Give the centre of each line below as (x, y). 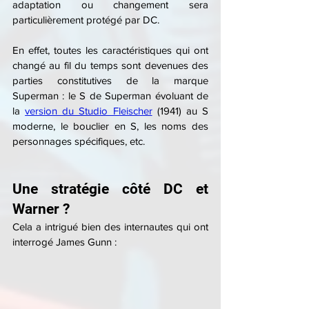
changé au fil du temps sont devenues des (110, 65)
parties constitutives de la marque (110, 80)
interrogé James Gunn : (64, 241)
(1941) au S (180, 110)
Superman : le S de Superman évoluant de (110, 95)
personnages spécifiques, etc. (79, 141)
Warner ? (41, 209)
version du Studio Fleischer (89, 110)
